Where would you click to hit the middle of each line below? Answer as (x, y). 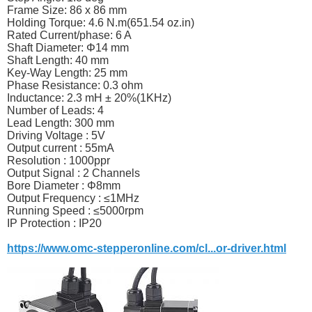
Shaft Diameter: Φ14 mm (68, 48)
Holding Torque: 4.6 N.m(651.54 (87, 23)
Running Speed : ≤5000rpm (75, 211)
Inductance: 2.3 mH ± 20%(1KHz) (89, 98)
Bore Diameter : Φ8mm (64, 186)
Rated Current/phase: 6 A (69, 36)
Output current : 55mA (61, 148)
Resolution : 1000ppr (58, 161)
